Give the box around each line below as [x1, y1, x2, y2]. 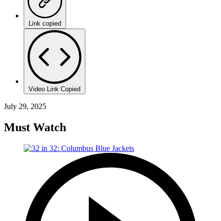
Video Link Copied [29, 85, 80, 93]
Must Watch [4, 120, 66, 134]
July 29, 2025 [4, 102, 46, 110]
